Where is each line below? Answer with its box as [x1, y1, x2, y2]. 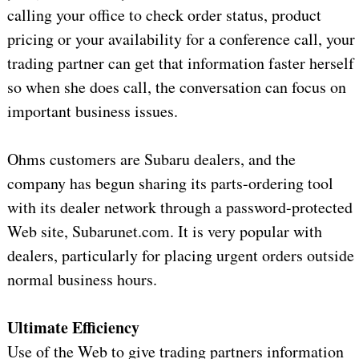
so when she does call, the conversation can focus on [6, 76, 346, 99]
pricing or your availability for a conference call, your [6, 28, 355, 50]
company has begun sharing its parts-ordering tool [6, 172, 333, 195]
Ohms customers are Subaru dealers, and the [6, 148, 296, 171]
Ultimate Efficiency [6, 316, 139, 340]
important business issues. [6, 100, 178, 123]
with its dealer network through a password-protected [6, 196, 353, 219]
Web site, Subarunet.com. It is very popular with [6, 220, 322, 243]
